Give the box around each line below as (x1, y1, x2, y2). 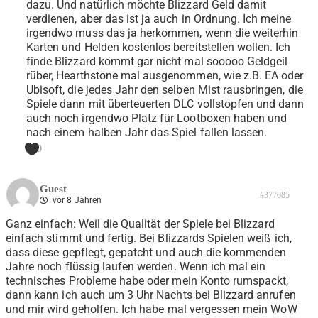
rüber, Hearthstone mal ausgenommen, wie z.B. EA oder (26, 69, 304, 83)
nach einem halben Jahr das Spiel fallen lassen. (26, 126, 268, 140)
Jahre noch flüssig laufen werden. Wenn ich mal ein (6, 260, 266, 274)
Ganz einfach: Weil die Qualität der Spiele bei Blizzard (6, 217, 275, 231)
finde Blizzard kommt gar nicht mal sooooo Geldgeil (26, 55, 288, 69)
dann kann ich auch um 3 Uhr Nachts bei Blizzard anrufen (6, 288, 296, 302)
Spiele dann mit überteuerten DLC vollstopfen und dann (26, 97, 305, 111)
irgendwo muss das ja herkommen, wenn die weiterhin (26, 26, 299, 40)
